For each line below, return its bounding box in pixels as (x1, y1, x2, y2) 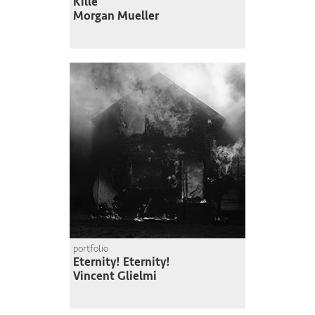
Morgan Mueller (73, 8, 159, 24)
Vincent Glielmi (73, 269, 157, 284)
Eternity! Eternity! (73, 255, 170, 270)
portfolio (73, 243, 108, 255)
